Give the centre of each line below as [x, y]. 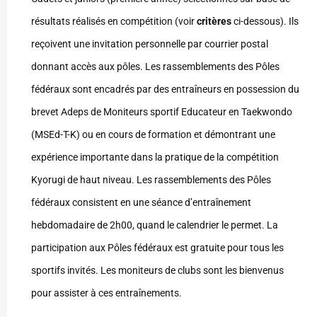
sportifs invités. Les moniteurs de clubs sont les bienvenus [157, 271]
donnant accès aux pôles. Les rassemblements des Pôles [155, 67]
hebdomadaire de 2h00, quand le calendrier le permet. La [155, 225]
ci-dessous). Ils [265, 22]
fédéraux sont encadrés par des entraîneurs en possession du [165, 90]
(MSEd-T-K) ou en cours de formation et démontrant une [153, 135]
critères [214, 22]
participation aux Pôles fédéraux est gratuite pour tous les [157, 248]
